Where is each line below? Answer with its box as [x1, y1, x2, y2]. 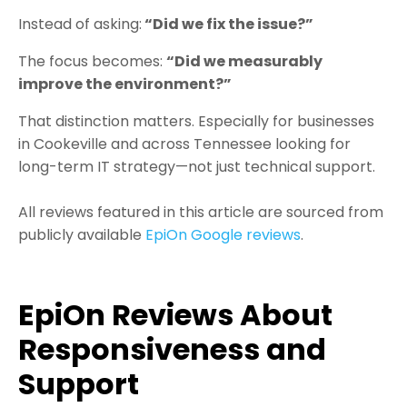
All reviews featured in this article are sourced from [18, 202, 383, 223]
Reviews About [112, 294, 333, 336]
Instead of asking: [18, 14, 142, 35]
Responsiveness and [18, 329, 326, 371]
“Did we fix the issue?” [144, 14, 313, 35]
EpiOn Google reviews [145, 224, 301, 246]
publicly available [18, 224, 145, 246]
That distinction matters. [18, 111, 198, 133]
